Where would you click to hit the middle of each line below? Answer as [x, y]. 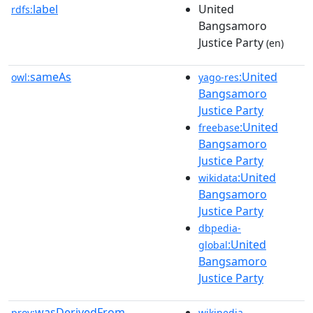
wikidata [218, 177]
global [213, 245]
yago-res [219, 77]
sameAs [51, 77]
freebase [219, 127]
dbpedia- [220, 228]
